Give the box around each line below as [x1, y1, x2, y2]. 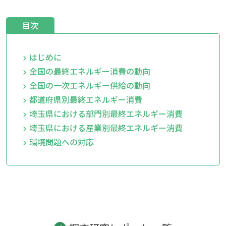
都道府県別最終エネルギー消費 [29, 93, 142, 105]
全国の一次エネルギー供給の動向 [29, 79, 150, 91]
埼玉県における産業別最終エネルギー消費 [29, 121, 183, 134]
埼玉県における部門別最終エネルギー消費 [29, 107, 183, 120]
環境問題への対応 [29, 135, 94, 148]
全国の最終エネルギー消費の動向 [29, 65, 150, 77]
